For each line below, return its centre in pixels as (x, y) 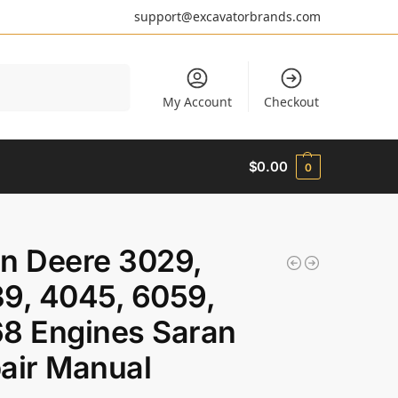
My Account (198, 102)
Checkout (291, 102)
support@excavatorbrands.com (227, 16)
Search (111, 71)
